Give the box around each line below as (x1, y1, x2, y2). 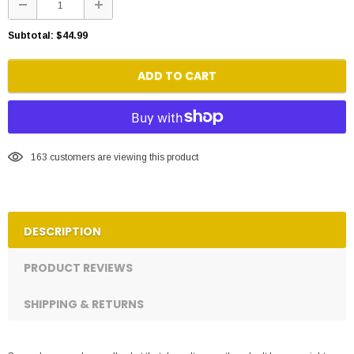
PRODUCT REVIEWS (24, 260, 133, 277)
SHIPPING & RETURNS (24, 296, 144, 313)
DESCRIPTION (24, 224, 101, 240)
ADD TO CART (137, 68, 217, 85)
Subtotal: (8, 30, 54, 42)
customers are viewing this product (50, 151, 198, 163)
